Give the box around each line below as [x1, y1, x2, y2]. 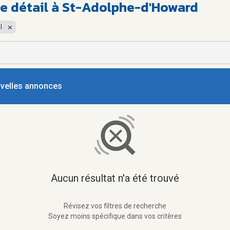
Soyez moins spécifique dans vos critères [48, 212, 182, 220]
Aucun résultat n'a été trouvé [51, 172, 179, 184]
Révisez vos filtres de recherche [64, 202, 166, 210]
